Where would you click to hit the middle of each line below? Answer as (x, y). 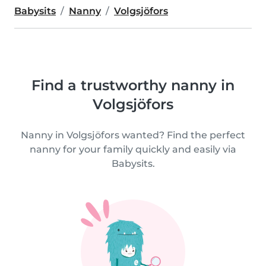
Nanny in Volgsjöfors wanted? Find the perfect (133, 135)
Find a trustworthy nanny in (133, 85)
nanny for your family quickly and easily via (133, 149)
